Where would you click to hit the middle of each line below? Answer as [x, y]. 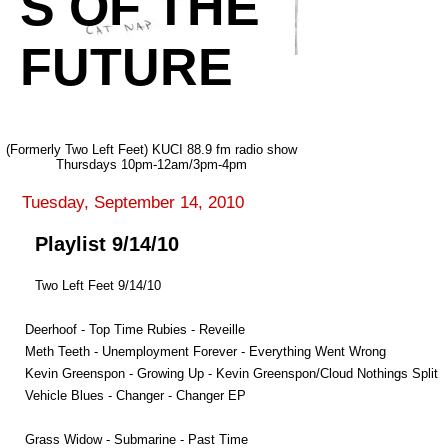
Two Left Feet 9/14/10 [98, 285]
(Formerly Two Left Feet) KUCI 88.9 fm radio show [151, 149]
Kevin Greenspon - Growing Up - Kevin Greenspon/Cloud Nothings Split [231, 373]
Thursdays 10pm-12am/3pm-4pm [151, 164]
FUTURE [126, 66]
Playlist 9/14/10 [107, 244]
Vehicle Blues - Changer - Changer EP [135, 395]
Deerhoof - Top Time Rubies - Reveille [135, 329]
